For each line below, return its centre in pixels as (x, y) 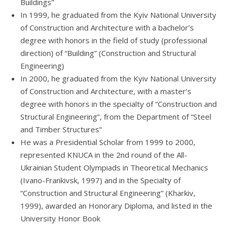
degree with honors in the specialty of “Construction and (119, 104)
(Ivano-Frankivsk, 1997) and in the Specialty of (101, 180)
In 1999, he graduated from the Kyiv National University (118, 15)
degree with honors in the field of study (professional (114, 40)
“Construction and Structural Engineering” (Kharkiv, (108, 193)
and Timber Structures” (61, 130)
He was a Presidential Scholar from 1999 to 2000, (108, 142)
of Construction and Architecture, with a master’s (106, 91)
